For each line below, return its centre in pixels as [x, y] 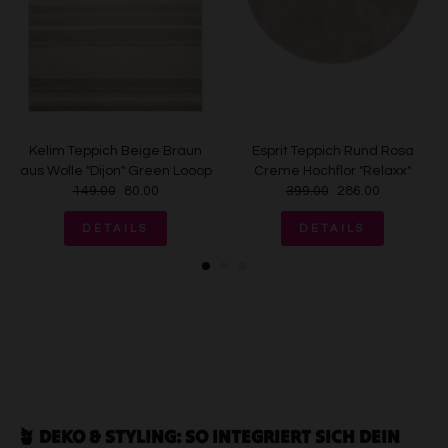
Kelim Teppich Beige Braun [115, 151]
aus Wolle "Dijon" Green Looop [115, 171]
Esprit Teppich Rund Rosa [332, 151]
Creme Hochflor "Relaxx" [332, 171]
